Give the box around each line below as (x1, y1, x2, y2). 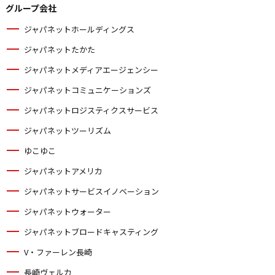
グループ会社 (6, 2, 57, 14)
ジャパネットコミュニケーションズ (24, 84, 152, 96)
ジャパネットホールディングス (24, 23, 135, 35)
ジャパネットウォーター (24, 206, 112, 217)
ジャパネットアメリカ (24, 165, 103, 177)
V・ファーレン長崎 (24, 246, 93, 258)
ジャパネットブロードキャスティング (24, 226, 159, 238)
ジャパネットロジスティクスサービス (24, 104, 159, 116)
